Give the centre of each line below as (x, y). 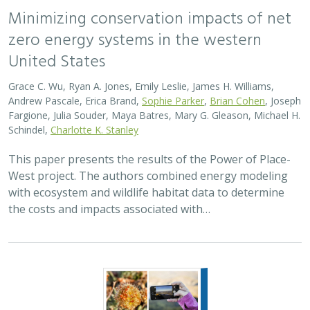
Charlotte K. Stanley (94, 130)
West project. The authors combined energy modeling (148, 176)
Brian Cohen (237, 101)
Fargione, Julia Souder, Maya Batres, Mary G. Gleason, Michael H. (154, 115)
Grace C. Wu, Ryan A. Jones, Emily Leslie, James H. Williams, (141, 86)
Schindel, (29, 130)
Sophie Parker (173, 101)
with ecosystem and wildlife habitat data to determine (146, 192)
